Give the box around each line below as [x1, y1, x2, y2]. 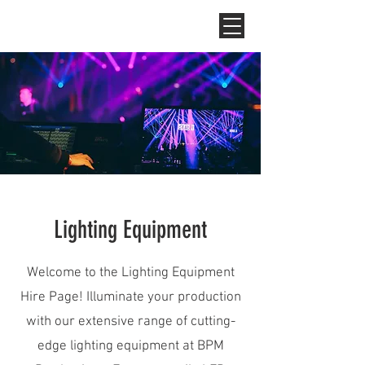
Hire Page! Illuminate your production [20, 289, 241, 306]
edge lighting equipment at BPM [37, 338, 224, 354]
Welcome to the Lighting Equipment [26, 265, 235, 281]
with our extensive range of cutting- [25, 314, 235, 330]
